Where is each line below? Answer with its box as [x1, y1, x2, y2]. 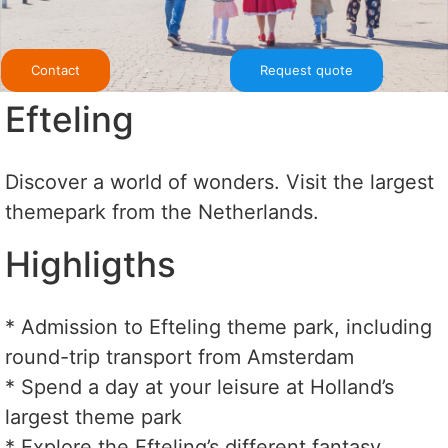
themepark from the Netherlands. [5, 200, 319, 224]
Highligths [5, 243, 176, 285]
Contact [31, 62, 80, 78]
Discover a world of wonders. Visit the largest [5, 170, 434, 194]
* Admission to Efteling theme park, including [5, 315, 432, 339]
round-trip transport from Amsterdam [5, 345, 354, 369]
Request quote [260, 62, 353, 78]
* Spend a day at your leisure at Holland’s [5, 375, 394, 399]
